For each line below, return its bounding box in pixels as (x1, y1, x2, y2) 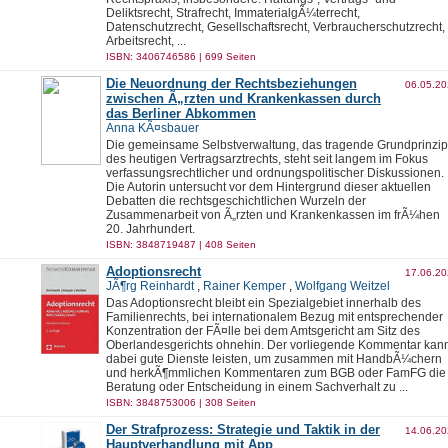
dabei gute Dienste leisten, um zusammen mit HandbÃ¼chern (106, 352, 442, 366)
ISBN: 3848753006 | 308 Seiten (106, 397, 256, 408)
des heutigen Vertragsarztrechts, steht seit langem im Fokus (106, 152, 428, 166)
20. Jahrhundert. (106, 222, 195, 236)
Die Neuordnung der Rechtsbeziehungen (106, 76, 357, 91)
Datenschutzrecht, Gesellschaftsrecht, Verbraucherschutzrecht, (106, 20, 445, 34)
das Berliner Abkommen (106, 106, 256, 121)
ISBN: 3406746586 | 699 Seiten (106, 51, 256, 62)
